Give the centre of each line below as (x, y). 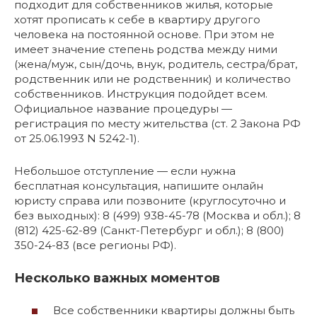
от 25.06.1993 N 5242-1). (77, 138)
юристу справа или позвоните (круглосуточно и (150, 200)
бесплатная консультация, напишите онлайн (139, 185)
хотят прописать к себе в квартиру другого (137, 19)
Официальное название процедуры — (123, 108)
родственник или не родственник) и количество (152, 79)
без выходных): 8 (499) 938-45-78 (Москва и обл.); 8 (157, 215)
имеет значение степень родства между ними (146, 49)
